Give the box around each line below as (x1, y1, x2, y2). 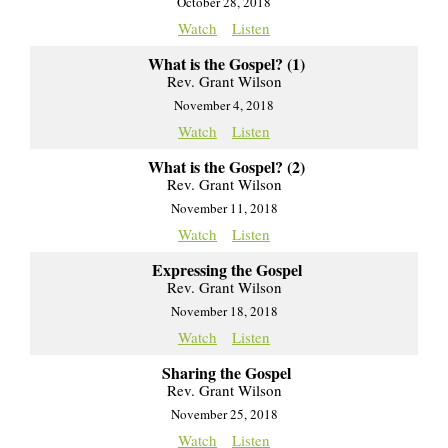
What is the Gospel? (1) (148, 51, 305, 75)
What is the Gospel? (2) (148, 154, 305, 178)
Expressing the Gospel (151, 257, 302, 281)
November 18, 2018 (170, 301, 278, 320)
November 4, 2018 (174, 95, 274, 114)
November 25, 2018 (170, 404, 278, 423)
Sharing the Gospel (162, 360, 291, 384)
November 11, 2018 (170, 198, 278, 217)
